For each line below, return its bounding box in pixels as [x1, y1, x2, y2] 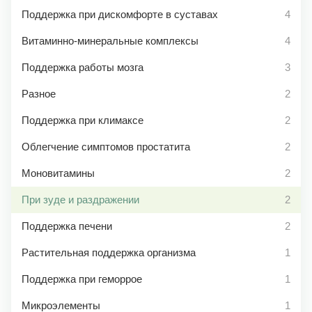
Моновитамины [22, 167, 95, 180]
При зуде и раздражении [22, 194, 139, 206]
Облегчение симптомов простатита [22, 141, 190, 153]
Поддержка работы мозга [22, 61, 143, 74]
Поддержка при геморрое [22, 273, 142, 286]
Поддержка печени [22, 220, 112, 233]
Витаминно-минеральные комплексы [22, 35, 198, 47]
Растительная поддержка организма [22, 247, 196, 259]
